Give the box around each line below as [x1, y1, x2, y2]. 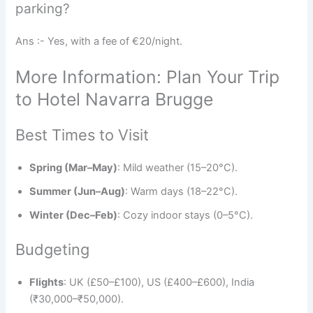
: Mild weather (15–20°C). [117, 161, 238, 175]
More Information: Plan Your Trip [15, 66, 280, 88]
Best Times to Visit [15, 126, 150, 145]
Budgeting [15, 240, 90, 259]
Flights [29, 276, 64, 289]
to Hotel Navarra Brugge [15, 89, 214, 110]
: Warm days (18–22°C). [125, 185, 238, 198]
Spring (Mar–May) [29, 161, 118, 175]
